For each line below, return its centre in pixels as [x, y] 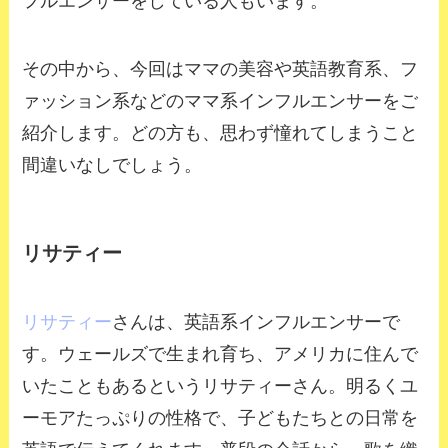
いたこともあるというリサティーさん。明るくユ [220, 386]
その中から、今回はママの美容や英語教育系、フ [220, 68]
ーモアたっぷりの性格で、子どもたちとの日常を [220, 418]
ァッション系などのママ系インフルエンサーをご [220, 100]
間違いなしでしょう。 [112, 164]
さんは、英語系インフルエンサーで [256, 322]
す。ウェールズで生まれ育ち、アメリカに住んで [220, 354]
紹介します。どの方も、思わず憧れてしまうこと [220, 132]
